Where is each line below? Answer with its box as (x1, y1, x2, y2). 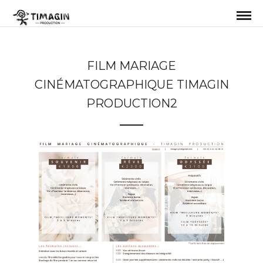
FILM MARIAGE (87, 59, 176, 73)
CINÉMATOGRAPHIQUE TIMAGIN (34, 77, 229, 92)
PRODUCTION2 (86, 96, 177, 110)
